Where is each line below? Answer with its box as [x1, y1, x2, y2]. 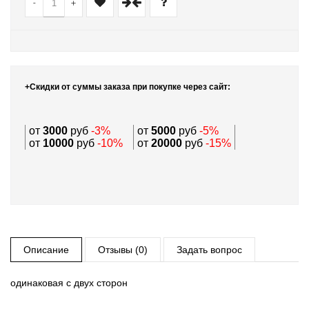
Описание [23, 243, 69, 255]
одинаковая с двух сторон [10, 277, 128, 288]
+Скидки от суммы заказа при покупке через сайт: [25, 81, 230, 92]
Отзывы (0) [98, 243, 148, 255]
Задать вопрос [177, 243, 242, 255]
